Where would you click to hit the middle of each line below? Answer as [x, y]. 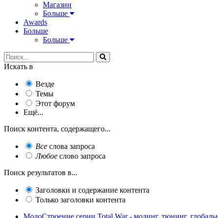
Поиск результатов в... [41, 172]
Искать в [18, 66]
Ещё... [33, 112]
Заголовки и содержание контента [92, 190]
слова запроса [71, 146]
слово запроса [82, 156]
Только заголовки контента [81, 200]
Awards [35, 22]
